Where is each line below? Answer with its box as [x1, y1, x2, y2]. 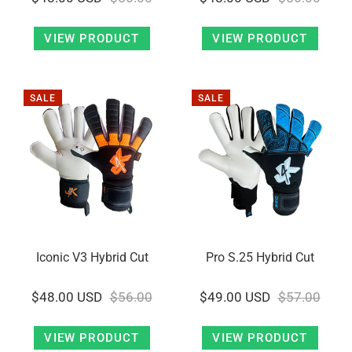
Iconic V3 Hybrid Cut [35, 249, 148, 265]
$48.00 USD [31, 288, 103, 305]
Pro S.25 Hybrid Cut [206, 249, 314, 265]
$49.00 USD [200, 288, 271, 305]
